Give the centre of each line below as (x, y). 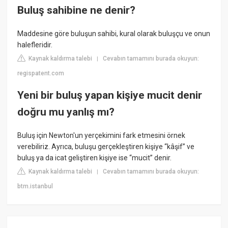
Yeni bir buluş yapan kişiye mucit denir (110, 95)
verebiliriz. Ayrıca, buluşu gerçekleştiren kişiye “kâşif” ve (106, 146)
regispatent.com (41, 73)
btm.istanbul (35, 186)
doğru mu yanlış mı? (66, 112)
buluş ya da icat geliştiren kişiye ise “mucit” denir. (95, 158)
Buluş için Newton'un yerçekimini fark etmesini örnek (102, 135)
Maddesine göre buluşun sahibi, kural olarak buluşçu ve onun (114, 33)
